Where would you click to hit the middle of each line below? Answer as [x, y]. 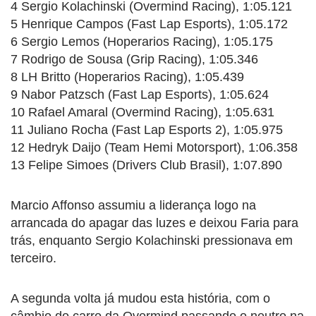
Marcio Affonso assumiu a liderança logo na [133, 205]
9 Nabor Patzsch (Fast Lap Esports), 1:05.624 [140, 94]
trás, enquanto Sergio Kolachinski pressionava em [152, 240]
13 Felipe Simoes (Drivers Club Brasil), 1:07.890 [146, 165]
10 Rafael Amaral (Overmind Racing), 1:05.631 [142, 112]
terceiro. [34, 258]
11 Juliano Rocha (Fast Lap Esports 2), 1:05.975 [147, 129]
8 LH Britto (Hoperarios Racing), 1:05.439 [127, 77]
